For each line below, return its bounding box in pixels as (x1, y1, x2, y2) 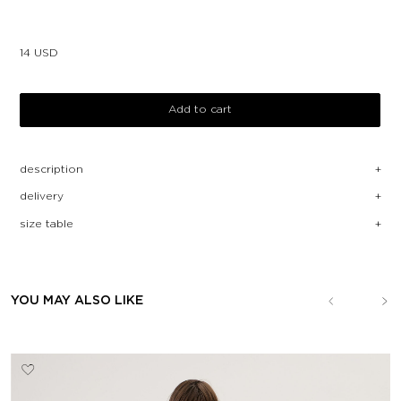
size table (20, 218, 74, 229)
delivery (20, 192, 64, 202)
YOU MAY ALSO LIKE (11, 295, 143, 307)
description (20, 164, 84, 175)
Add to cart (168, 104, 233, 115)
